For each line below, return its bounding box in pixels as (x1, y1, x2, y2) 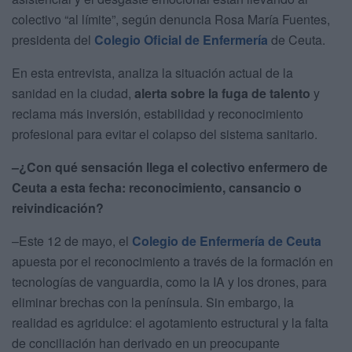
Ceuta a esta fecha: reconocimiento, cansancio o (12, 178, 302, 197)
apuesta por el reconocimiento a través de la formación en (12, 252, 333, 271)
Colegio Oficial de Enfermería (94, 31, 268, 49)
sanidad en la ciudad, (12, 84, 134, 103)
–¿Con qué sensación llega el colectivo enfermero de (12, 158, 328, 177)
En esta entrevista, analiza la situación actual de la (12, 64, 293, 82)
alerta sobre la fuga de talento (134, 84, 310, 103)
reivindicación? (12, 199, 104, 218)
